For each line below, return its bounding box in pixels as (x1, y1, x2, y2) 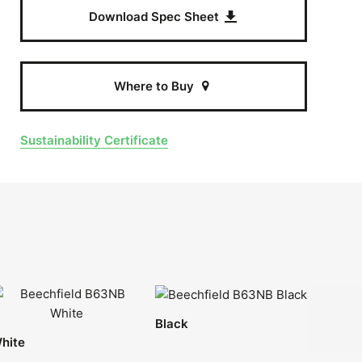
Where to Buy (113, 78, 197, 94)
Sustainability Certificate (20, 133, 169, 148)
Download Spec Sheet (88, 9, 222, 24)
